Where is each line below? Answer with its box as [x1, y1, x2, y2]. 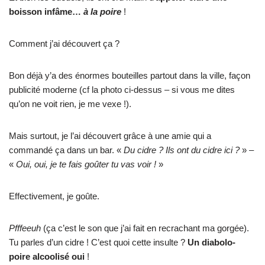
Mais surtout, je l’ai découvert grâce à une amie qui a [9, 130, 211, 141]
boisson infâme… [9, 6, 83, 17]
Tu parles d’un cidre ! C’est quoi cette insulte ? [9, 237, 188, 247]
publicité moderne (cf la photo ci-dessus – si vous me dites [9, 84, 235, 95]
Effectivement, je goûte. [9, 190, 99, 201]
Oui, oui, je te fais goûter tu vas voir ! [14, 159, 159, 169]
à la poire [83, 6, 121, 17]
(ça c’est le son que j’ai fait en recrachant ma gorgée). [43, 222, 249, 233]
